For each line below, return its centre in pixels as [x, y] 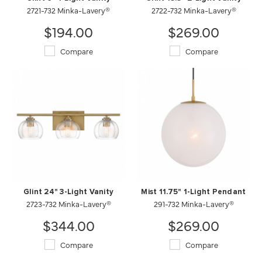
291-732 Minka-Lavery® [194, 203]
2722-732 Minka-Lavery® [194, 10]
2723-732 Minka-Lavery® [68, 203]
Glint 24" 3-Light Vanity [68, 192]
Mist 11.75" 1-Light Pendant [194, 192]
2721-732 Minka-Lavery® [68, 10]
